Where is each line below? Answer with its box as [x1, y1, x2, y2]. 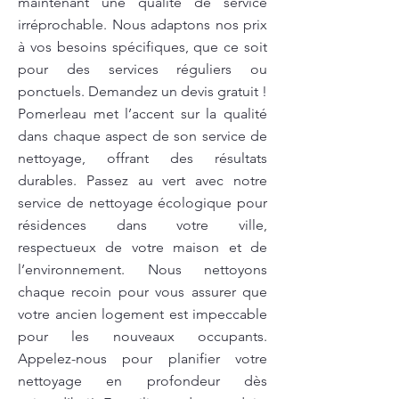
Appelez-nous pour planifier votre [18, 350, 267, 367]
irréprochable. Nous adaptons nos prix [18, 16, 267, 33]
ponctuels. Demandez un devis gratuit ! [18, 83, 267, 100]
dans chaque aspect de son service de [18, 127, 267, 144]
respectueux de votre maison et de [18, 239, 267, 256]
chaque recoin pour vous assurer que [18, 283, 267, 300]
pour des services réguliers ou [18, 61, 267, 77]
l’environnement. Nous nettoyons [18, 261, 267, 278]
